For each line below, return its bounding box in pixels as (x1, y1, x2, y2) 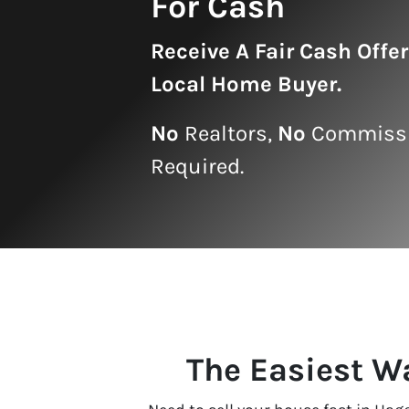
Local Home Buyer (151, 70, 337, 97)
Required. (151, 152, 244, 179)
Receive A (151, 37, 255, 64)
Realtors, (179, 120, 278, 146)
